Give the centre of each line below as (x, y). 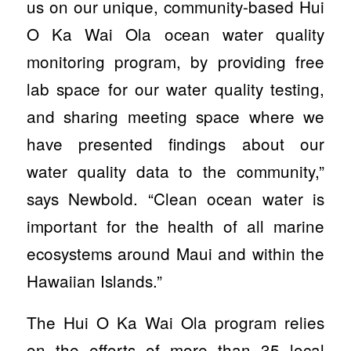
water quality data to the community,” (175, 170)
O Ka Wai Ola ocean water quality (175, 33)
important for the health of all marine (175, 225)
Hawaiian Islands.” (94, 280)
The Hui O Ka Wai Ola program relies (175, 322)
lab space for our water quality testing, (175, 88)
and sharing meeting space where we (175, 116)
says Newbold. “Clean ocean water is (175, 198)
